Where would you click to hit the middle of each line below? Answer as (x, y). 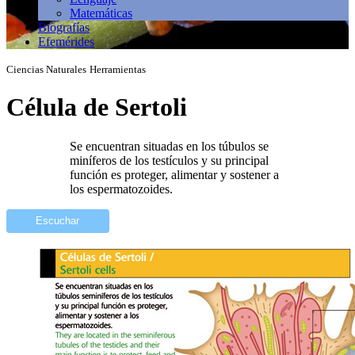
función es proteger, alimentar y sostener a (174, 174)
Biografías (64, 27)
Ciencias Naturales (46, 69)
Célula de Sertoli (97, 107)
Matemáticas (101, 13)
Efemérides (66, 42)
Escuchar (58, 221)
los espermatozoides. (121, 189)
